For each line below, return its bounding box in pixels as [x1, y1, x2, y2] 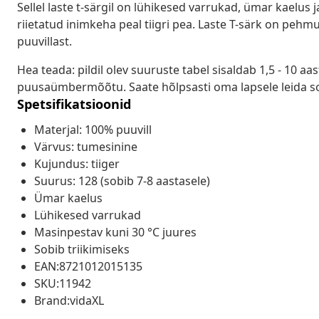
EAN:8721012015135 [34, 258, 142, 274]
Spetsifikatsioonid [17, 95, 131, 113]
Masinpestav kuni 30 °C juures [34, 224, 197, 240]
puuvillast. [17, 33, 72, 49]
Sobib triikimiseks [34, 241, 130, 257]
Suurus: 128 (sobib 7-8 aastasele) [34, 172, 210, 189]
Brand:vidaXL [34, 292, 104, 308]
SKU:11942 [34, 275, 91, 291]
